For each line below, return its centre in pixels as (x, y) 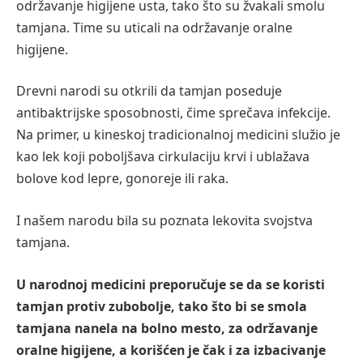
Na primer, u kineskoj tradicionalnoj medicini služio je (178, 135)
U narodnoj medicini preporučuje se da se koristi (171, 284)
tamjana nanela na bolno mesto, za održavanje (167, 328)
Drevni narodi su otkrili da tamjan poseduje (149, 91)
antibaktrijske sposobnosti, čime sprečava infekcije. (173, 113)
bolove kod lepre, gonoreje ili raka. (122, 179)
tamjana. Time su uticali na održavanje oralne (154, 27)
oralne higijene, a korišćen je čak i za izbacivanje (171, 350)
